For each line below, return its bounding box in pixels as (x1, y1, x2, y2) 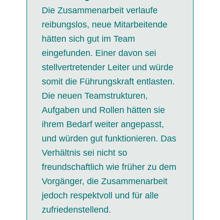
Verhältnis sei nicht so (41, 147, 127, 158)
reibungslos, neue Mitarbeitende (41, 19, 167, 29)
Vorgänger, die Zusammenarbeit (41, 176, 167, 186)
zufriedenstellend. (41, 204, 111, 215)
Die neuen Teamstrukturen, (41, 90, 148, 101)
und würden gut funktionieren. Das (41, 133, 176, 143)
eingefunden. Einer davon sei (41, 48, 156, 58)
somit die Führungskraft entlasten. (41, 76, 175, 86)
